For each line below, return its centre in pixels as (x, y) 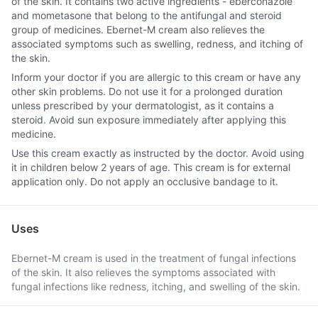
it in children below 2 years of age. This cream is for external (151, 167)
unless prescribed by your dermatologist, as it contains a (143, 105)
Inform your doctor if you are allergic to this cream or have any (156, 77)
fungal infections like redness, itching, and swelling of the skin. (156, 286)
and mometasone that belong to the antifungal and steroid (147, 15)
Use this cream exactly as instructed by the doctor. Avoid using (158, 153)
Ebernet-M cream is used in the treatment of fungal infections (154, 258)
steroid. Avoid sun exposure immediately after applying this (149, 120)
